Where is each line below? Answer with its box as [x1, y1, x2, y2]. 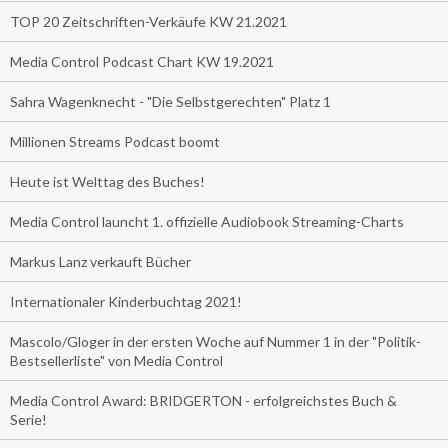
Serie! [10, 411, 47, 429]
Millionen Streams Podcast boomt [10, 133, 220, 151]
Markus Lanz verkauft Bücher [10, 253, 191, 271]
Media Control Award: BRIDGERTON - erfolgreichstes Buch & [10, 392, 397, 410]
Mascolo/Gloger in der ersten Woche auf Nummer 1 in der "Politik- [10, 333, 421, 351]
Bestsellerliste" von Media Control [10, 352, 223, 370]
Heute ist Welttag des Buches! [10, 173, 205, 191]
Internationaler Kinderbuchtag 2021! [10, 293, 242, 311]
